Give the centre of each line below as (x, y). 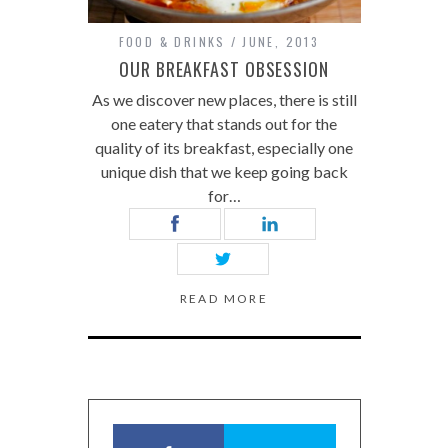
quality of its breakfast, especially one (224, 147)
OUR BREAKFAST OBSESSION (224, 68)
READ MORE (224, 298)
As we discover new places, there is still (224, 99)
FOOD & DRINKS (172, 41)
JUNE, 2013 (281, 41)
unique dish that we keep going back (224, 171)
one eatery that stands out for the (224, 123)
